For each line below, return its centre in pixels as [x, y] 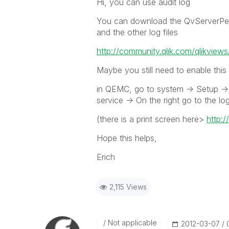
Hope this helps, [127, 138]
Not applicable [131, 223]
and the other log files [137, 32]
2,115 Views [128, 187]
